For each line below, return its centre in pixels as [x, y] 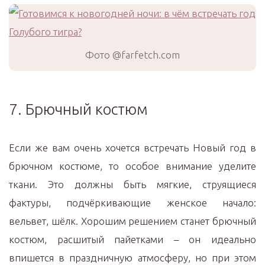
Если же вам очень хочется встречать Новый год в [132, 148]
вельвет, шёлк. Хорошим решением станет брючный [132, 221]
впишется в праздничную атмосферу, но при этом [132, 258]
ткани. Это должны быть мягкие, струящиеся [132, 184]
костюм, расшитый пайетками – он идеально [132, 239]
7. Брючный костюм [78, 109]
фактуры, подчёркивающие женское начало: [132, 203]
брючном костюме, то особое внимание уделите [132, 166]
